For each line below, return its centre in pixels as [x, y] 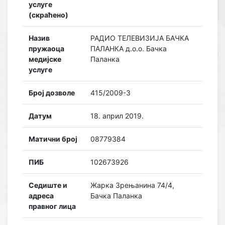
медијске [45, 59]
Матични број [53, 139]
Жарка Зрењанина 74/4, [132, 185]
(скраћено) [48, 15]
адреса [41, 196]
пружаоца [46, 48]
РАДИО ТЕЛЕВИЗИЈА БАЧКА [140, 38]
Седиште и [48, 185]
